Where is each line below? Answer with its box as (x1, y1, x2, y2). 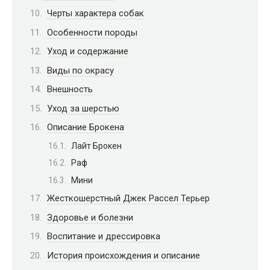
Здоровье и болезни (47, 212, 133, 223)
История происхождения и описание (47, 250, 200, 261)
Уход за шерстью (47, 102, 119, 114)
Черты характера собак (47, 8, 144, 19)
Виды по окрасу (47, 64, 114, 76)
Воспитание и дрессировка (47, 231, 160, 242)
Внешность (47, 84, 93, 95)
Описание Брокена (47, 122, 124, 133)
